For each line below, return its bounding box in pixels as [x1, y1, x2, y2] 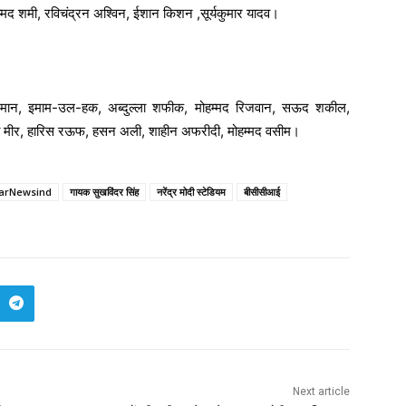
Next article [292, 384, 350, 398]
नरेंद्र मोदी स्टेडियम [157, 184, 226, 198]
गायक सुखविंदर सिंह [70, 184, 139, 198]
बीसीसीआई [244, 184, 280, 198]
